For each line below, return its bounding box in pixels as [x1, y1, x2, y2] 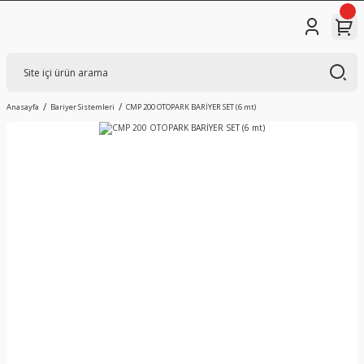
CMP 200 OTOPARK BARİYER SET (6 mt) [126, 102, 256, 112]
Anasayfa [6, 102, 39, 112]
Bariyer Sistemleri [50, 102, 115, 112]
